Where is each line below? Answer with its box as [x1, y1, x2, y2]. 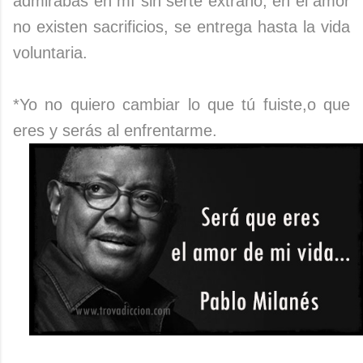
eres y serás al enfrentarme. [13, 122, 217, 140]
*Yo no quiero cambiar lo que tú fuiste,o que [13, 96, 350, 114]
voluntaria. [13, 44, 88, 62]
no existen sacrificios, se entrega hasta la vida [13, 18, 350, 36]
